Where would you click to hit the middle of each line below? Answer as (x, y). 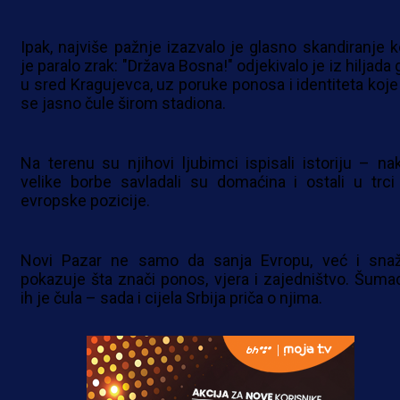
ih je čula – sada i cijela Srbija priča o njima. (171, 298)
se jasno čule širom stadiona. (123, 104)
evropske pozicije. (85, 201)
